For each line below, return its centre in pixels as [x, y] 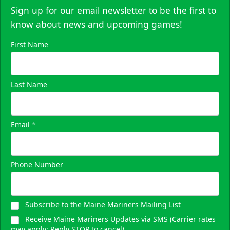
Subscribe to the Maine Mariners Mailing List [103, 204]
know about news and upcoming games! [97, 24]
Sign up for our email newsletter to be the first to [113, 10]
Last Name [29, 84]
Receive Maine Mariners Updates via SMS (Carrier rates [120, 219]
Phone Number [37, 164]
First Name [30, 44]
